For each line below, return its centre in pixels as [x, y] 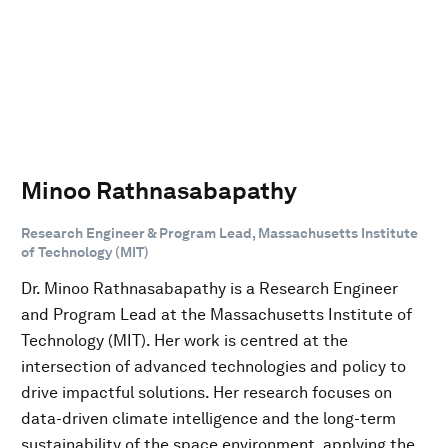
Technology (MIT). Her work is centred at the [184, 340]
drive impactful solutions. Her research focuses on [206, 392]
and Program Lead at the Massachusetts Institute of [216, 314]
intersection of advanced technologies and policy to [213, 366]
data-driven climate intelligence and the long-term [208, 418]
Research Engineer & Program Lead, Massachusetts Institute [219, 232]
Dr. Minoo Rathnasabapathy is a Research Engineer [209, 288]
